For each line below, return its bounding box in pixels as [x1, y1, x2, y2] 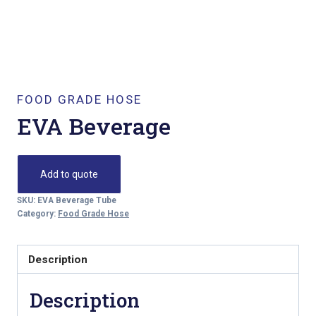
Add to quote [40, 169, 98, 180]
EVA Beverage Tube [37, 195, 116, 205]
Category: [17, 209, 58, 219]
